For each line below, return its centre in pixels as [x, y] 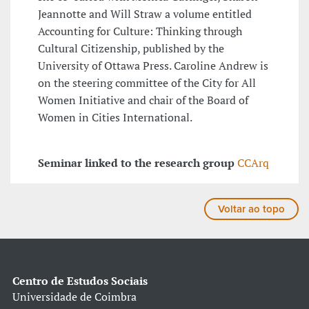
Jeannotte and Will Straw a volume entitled [145, 14]
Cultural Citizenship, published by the [131, 49]
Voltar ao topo [251, 209]
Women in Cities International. [115, 118]
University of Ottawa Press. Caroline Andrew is [153, 66]
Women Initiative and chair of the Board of [143, 100]
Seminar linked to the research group [136, 163]
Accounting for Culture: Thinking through [140, 31]
